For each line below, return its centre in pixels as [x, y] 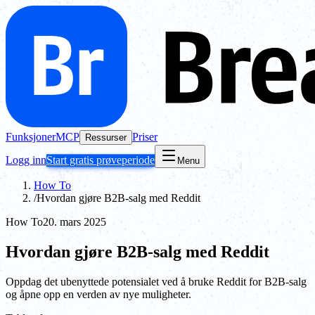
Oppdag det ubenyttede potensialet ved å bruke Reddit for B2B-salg [156, 281]
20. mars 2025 [75, 222]
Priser [145, 137]
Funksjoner [31, 137]
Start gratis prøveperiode [101, 160]
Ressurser [106, 137]
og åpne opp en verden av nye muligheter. [98, 294]
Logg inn [26, 160]
